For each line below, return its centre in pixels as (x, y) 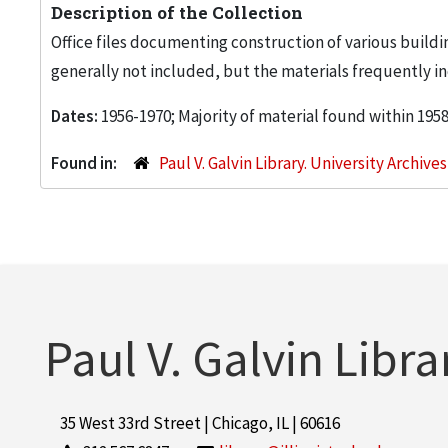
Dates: (76, 116)
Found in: (85, 163)
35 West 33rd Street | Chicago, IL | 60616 (200, 423)
